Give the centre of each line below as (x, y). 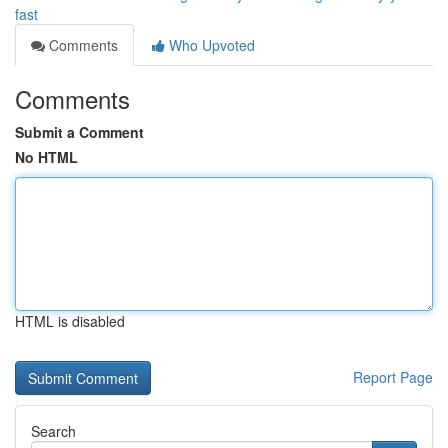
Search (53, 431)
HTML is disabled (70, 321)
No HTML (46, 157)
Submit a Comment (79, 132)
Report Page (393, 377)
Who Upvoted (210, 45)
